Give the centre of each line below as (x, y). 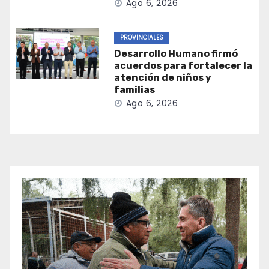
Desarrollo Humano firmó (176, 54)
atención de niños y (162, 78)
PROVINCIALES (141, 38)
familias (134, 90)
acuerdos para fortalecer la (183, 66)
